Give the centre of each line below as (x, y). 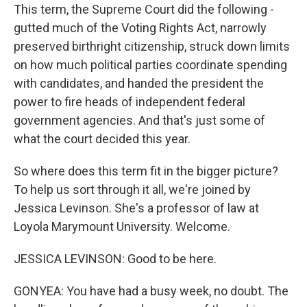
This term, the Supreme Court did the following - (144, 9)
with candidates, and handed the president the (139, 83)
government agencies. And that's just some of (139, 120)
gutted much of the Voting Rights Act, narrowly (140, 28)
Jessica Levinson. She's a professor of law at (136, 208)
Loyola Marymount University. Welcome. (122, 226)
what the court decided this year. (102, 139)
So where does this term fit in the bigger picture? (146, 171)
